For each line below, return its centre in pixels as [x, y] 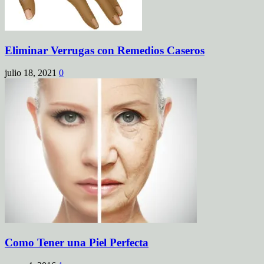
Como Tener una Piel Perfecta [77, 243]
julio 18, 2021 [31, 73]
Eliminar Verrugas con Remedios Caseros [105, 50]
